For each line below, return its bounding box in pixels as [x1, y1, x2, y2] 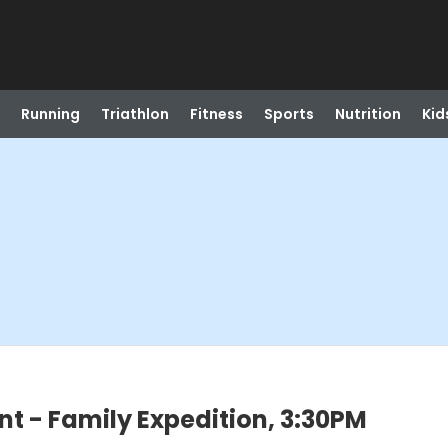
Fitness [189, 104, 243, 124]
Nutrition [334, 104, 401, 124]
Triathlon [100, 104, 169, 124]
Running [20, 104, 80, 124]
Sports [263, 104, 314, 124]
